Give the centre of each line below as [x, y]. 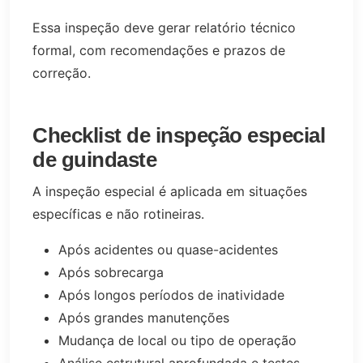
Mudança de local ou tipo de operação [177, 340]
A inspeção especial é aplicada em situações [170, 191]
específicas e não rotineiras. [118, 214]
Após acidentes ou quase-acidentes [168, 249]
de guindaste [94, 159]
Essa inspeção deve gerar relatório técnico [164, 27]
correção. [62, 73]
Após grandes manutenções [144, 317]
